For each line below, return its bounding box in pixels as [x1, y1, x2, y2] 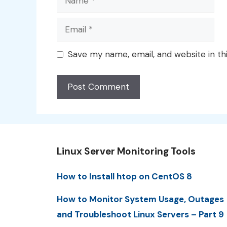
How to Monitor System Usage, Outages [57, 193, 224, 205]
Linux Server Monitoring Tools [57, 144, 196, 158]
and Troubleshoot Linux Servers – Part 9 [57, 208, 224, 220]
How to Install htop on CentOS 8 [57, 170, 192, 182]
